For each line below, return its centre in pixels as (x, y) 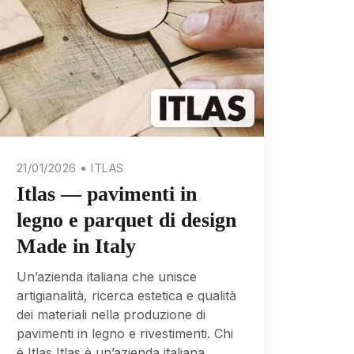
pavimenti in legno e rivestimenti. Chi (124, 333)
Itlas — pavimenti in (106, 194)
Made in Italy (76, 246)
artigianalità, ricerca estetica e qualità (126, 295)
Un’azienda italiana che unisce (106, 276)
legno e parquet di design (126, 220)
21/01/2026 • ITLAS (70, 168)
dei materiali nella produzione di (111, 314)
